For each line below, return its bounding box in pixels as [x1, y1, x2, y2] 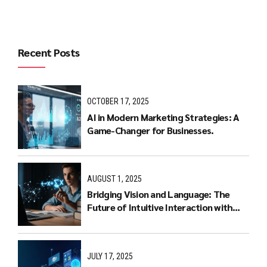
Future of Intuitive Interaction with [87, 201, 233, 214]
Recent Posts [18, 45, 80, 60]
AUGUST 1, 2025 [87, 173, 142, 184]
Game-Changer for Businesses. [87, 123, 214, 136]
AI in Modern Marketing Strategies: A [87, 110, 240, 123]
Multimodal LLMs [87, 214, 160, 227]
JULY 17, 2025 [87, 251, 133, 261]
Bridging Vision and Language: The [87, 188, 230, 201]
